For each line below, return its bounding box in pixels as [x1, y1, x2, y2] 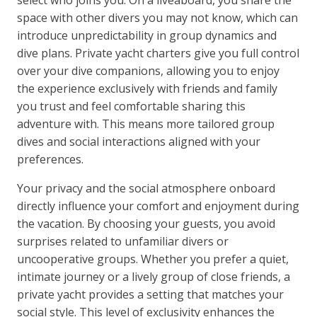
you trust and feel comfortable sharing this [17, 98, 246, 115]
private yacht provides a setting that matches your [17, 287, 284, 303]
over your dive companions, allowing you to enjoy [17, 63, 280, 79]
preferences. [17, 151, 84, 168]
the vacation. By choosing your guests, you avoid [17, 216, 276, 232]
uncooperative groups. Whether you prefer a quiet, [17, 251, 289, 267]
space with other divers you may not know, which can [17, 10, 299, 26]
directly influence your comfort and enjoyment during [17, 198, 300, 214]
